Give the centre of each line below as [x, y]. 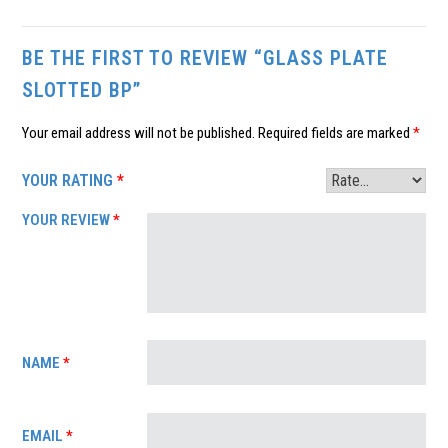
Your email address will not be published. [139, 133]
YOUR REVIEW [68, 219]
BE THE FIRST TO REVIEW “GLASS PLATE [205, 58]
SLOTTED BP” [82, 90]
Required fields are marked [336, 133]
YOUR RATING [70, 180]
